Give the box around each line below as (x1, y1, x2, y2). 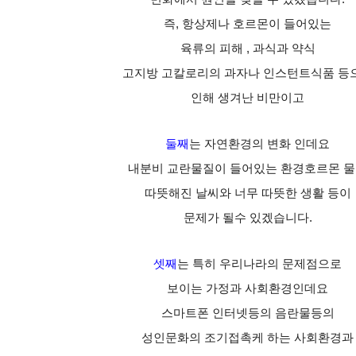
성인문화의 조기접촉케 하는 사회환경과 (141, 331, 354, 344)
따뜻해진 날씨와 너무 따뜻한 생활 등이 (144, 187, 351, 199)
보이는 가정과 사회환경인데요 (167, 282, 328, 295)
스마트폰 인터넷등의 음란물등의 (161, 307, 335, 319)
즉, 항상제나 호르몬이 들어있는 (164, 17, 331, 30)
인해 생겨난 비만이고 (191, 91, 304, 104)
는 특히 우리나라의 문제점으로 (177, 257, 342, 270)
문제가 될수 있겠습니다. (183, 211, 312, 224)
